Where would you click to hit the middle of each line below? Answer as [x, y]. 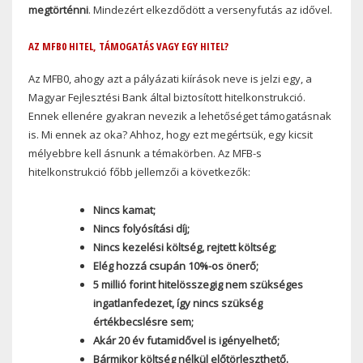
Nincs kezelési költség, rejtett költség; [184, 248]
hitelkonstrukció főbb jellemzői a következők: [139, 172]
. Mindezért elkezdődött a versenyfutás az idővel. [210, 9]
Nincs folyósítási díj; [141, 229]
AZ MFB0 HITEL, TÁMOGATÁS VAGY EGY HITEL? [128, 46]
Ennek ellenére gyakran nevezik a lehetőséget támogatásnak [180, 116]
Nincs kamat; [124, 210]
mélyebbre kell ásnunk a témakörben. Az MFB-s [145, 154]
